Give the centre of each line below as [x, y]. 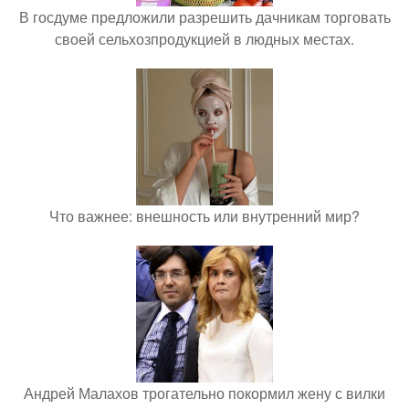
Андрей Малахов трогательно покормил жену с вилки [204, 393]
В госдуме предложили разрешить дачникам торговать [204, 16]
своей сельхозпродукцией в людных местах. [204, 38]
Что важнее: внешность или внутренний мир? [204, 215]
